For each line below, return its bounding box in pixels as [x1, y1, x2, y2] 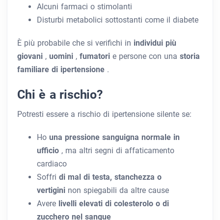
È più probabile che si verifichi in [17, 38, 134, 48]
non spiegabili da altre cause [68, 186, 169, 195]
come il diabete [145, 15, 198, 25]
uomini [49, 52, 76, 61]
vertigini [37, 186, 68, 195]
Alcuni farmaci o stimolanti [37, 2, 132, 12]
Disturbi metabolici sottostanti [37, 15, 145, 25]
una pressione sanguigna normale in [49, 133, 180, 142]
